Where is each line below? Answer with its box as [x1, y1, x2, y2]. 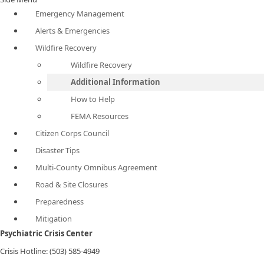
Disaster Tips [35, 145, 80, 156]
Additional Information [71, 77, 160, 87]
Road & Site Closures [35, 179, 108, 190]
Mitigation [35, 213, 72, 224]
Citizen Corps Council [35, 128, 109, 138]
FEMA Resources [71, 111, 128, 121]
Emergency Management [35, 8, 124, 19]
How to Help [71, 94, 115, 104]
